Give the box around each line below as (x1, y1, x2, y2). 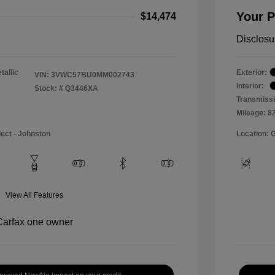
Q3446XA (65, 83, 98, 93)
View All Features (6, 190, 63, 199)
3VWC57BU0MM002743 (51, 70, 134, 79)
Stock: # (34, 83, 63, 93)
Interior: (236, 81, 264, 90)
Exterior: (236, 68, 267, 77)
